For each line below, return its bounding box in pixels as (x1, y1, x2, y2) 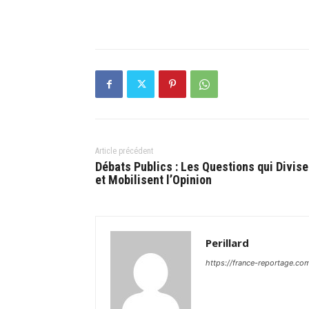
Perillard (206, 236, 249, 250)
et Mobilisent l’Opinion (95, 172, 212, 187)
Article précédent (95, 146, 153, 156)
